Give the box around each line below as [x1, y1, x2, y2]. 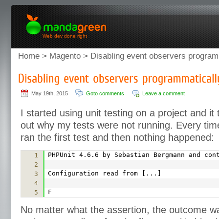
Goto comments [86, 90, 124, 96]
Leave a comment [142, 90, 185, 96]
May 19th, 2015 [31, 90, 68, 96]
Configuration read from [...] [47, 170, 161, 177]
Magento [49, 51, 81, 61]
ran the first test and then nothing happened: [21, 132, 214, 143]
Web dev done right [43, 33, 87, 39]
